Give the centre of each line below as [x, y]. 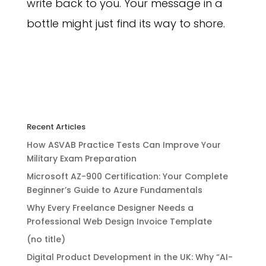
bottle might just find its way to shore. [126, 23]
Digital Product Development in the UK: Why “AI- [129, 257]
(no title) [46, 239]
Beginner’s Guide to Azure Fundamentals [114, 190]
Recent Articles [56, 126]
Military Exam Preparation [81, 158]
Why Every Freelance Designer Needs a [110, 208]
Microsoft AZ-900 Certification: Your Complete [127, 176]
